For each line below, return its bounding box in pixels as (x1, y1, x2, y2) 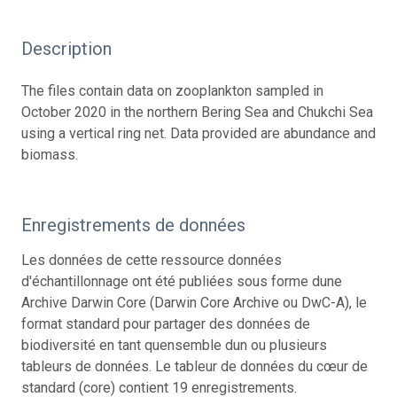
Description (21, 37, 112, 59)
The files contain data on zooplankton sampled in (21, 82, 323, 99)
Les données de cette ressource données (21, 251, 282, 269)
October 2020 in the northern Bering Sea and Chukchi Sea (21, 103, 373, 121)
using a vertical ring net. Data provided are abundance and (21, 124, 376, 142)
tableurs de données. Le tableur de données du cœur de (21, 357, 368, 375)
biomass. (21, 145, 82, 163)
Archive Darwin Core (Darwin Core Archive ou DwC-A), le (21, 293, 367, 311)
